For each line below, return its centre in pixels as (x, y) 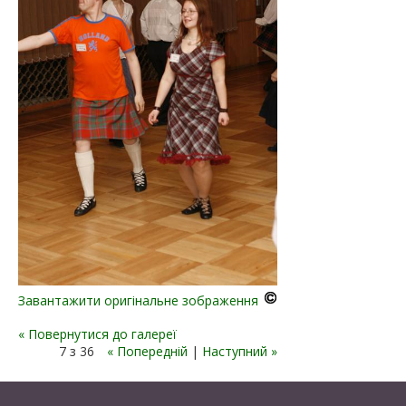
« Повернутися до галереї (97, 334)
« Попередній (147, 352)
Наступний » (239, 352)
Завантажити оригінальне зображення (138, 301)
